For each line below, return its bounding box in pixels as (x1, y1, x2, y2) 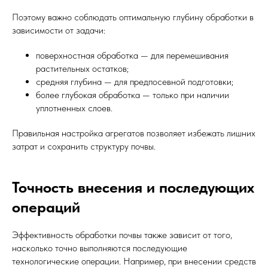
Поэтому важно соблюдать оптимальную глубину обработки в (12, 11, 254, 23)
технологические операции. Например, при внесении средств (12, 255, 256, 267)
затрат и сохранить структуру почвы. (12, 141, 156, 152)
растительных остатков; (36, 63, 129, 74)
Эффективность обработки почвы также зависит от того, (12, 229, 232, 240)
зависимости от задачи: (12, 25, 105, 36)
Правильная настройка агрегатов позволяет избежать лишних (12, 127, 255, 139)
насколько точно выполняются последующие (12, 242, 187, 254)
